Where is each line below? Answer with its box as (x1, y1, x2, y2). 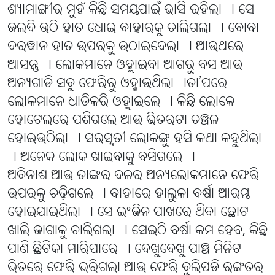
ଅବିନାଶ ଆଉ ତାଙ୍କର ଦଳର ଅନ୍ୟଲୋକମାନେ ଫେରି (7, 167, 259, 185)
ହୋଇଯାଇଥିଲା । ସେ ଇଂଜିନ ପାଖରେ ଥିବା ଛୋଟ (7, 204, 249, 222)
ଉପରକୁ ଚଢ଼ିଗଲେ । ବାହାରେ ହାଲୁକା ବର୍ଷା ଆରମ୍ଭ (7, 185, 250, 204)
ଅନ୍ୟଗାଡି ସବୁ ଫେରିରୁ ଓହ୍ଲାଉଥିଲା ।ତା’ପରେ (7, 75, 227, 93)
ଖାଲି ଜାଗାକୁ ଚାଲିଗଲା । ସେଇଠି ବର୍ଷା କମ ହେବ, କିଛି (7, 222, 268, 241)
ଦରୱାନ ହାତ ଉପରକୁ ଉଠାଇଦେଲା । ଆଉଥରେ (7, 38, 244, 56)
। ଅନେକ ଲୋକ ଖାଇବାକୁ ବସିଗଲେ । (7, 149, 195, 167)
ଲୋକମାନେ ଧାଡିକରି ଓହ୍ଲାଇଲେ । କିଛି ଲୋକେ (7, 93, 234, 112)
